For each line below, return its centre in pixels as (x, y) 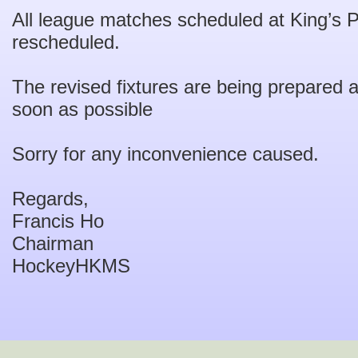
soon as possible (82, 109)
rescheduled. (66, 42)
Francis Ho (58, 221)
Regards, (50, 199)
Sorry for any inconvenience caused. (165, 154)
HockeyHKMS (71, 266)
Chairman (53, 243)
